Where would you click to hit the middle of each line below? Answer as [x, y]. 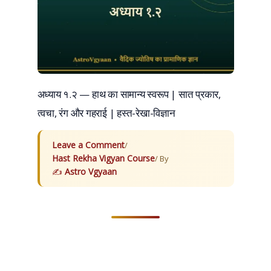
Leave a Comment [88, 145]
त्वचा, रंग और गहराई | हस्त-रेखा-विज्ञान [106, 113]
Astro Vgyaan [90, 171]
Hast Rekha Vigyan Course [103, 158]
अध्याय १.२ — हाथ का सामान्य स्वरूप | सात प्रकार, [129, 94]
